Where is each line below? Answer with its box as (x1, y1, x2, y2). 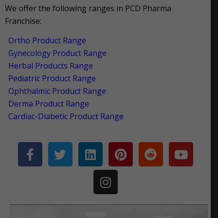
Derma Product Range (8, 98, 89, 109)
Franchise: (5, 16, 43, 27)
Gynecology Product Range (8, 48, 107, 59)
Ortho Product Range (8, 35, 86, 46)
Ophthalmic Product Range (8, 86, 106, 97)
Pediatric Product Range (8, 73, 96, 84)
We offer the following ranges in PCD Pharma (5, 3, 171, 14)
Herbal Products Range (8, 60, 93, 72)
